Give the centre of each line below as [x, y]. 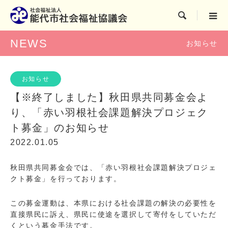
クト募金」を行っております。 [66, 179]
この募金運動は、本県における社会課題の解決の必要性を [113, 203]
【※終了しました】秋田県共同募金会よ [109, 97]
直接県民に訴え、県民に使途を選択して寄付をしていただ [113, 214]
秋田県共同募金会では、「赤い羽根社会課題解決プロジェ [113, 167]
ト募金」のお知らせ [60, 128]
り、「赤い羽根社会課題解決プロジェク [109, 112]
